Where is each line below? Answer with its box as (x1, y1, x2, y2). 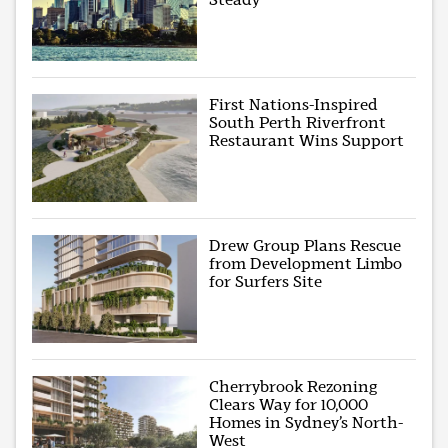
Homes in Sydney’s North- (209, 412, 404, 432)
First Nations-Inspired (209, 94, 379, 114)
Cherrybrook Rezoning (209, 376, 378, 396)
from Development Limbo (209, 253, 403, 273)
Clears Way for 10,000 (209, 394, 369, 414)
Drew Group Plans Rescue (209, 235, 402, 255)
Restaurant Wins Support (209, 130, 405, 150)
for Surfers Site (209, 271, 323, 291)
